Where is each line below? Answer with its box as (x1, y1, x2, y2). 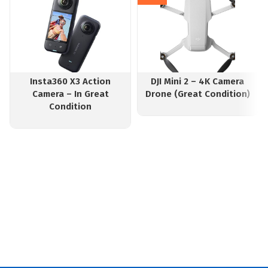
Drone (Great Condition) (145, 89, 250, 100)
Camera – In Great (32, 89, 109, 100)
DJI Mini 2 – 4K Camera (151, 76, 245, 87)
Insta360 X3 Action (30, 76, 111, 87)
